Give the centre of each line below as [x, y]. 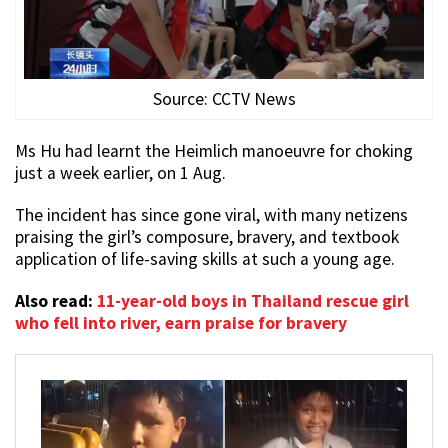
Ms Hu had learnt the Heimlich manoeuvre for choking [214, 151]
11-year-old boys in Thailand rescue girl [253, 301]
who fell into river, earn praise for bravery [181, 323]
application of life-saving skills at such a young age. [205, 259]
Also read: [56, 301]
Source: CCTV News [224, 99]
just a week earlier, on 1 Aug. [120, 173]
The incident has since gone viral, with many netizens [211, 215]
